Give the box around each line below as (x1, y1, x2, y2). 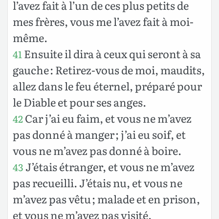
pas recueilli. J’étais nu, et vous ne (13, 174, 182, 191)
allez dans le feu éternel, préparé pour (13, 77, 202, 94)
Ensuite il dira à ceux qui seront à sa (22, 45, 201, 62)
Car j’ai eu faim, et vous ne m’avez (23, 109, 192, 126)
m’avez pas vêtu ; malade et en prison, (13, 190, 200, 207)
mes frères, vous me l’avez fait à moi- (13, 13, 194, 29)
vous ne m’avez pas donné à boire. (13, 142, 181, 158)
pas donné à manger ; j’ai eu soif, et (13, 126, 186, 142)
